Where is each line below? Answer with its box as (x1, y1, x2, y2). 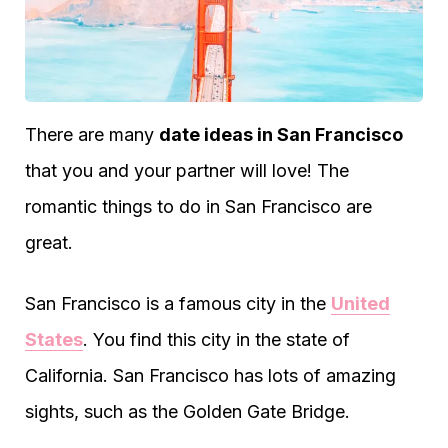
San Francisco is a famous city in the (25, 293, 331, 314)
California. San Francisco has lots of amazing (25, 365, 396, 386)
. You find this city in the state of (83, 329, 350, 350)
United (331, 293, 390, 314)
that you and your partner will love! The (25, 160, 349, 181)
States (25, 329, 83, 350)
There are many (25, 124, 159, 145)
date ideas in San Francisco (159, 124, 403, 145)
